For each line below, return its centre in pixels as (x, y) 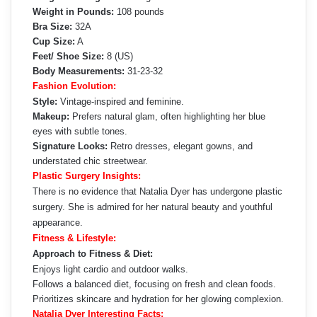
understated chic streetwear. (90, 161)
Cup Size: (54, 42)
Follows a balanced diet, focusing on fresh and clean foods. (154, 284)
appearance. (58, 223)
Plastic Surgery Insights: (87, 176)
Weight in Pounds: (73, 12)
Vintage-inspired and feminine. (121, 102)
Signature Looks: (70, 146)
